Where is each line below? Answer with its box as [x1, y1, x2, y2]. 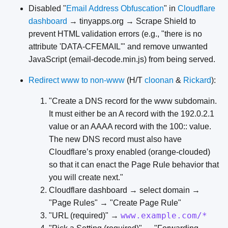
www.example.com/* [121, 210, 207, 220]
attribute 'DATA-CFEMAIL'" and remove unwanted [28, 42, 208, 51]
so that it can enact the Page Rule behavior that [49, 160, 219, 169]
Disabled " [28, 4, 66, 13]
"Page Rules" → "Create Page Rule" [49, 198, 181, 207]
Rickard [183, 75, 211, 84]
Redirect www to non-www [28, 75, 125, 84]
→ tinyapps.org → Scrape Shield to [67, 16, 196, 25]
